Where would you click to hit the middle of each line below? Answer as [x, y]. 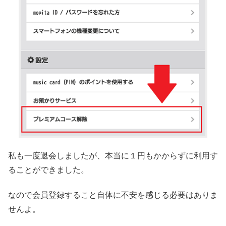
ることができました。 [48, 169]
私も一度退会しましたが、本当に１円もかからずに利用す [113, 155]
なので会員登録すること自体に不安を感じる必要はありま [113, 195]
